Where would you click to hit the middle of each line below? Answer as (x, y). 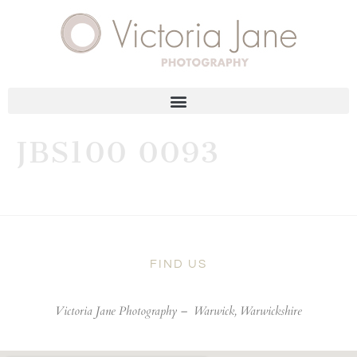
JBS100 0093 (118, 153)
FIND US (178, 265)
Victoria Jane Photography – (123, 311)
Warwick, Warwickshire (246, 311)
